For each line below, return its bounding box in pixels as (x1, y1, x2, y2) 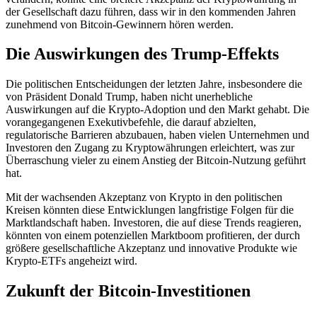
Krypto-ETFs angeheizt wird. (6, 255, 137, 267)
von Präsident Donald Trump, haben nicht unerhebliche (6, 91, 253, 103)
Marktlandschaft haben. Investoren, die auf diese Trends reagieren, (6, 217, 301, 229)
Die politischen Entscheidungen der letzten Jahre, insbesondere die (6, 78, 302, 91)
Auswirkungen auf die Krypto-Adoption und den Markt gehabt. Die (6, 103, 309, 116)
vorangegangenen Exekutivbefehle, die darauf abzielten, (6, 116, 256, 129)
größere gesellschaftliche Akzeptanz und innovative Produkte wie (6, 242, 297, 255)
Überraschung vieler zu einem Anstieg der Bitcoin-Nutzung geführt (6, 154, 306, 167)
